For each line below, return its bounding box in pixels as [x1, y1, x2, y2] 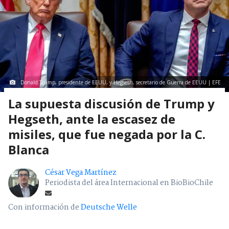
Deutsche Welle [81, 201, 137, 214]
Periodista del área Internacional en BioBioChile [45, 177, 213, 190]
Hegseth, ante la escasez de [8, 110, 175, 128]
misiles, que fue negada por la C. [8, 126, 205, 143]
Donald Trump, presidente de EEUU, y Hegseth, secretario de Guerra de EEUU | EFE [20, 79, 221, 86]
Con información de [8, 201, 79, 214]
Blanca [8, 141, 49, 158]
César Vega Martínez [45, 167, 117, 179]
